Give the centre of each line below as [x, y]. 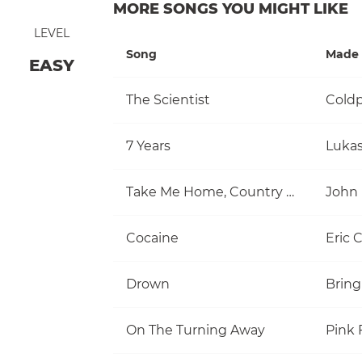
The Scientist [168, 99]
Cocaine [152, 238]
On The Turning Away [196, 330]
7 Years [148, 145]
